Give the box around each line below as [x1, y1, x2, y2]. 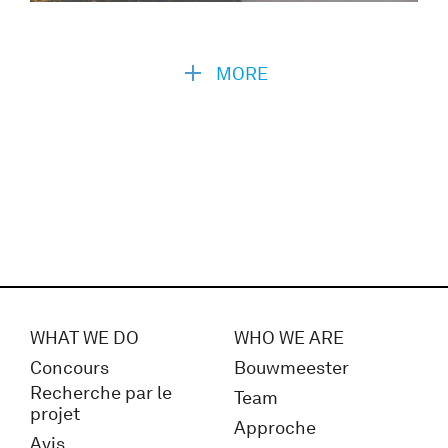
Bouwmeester [234, 356, 349, 379]
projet [30, 402, 80, 425]
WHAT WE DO [30, 326, 139, 349]
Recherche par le [30, 381, 172, 404]
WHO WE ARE [234, 326, 344, 349]
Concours [30, 356, 109, 379]
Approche [234, 416, 316, 439]
